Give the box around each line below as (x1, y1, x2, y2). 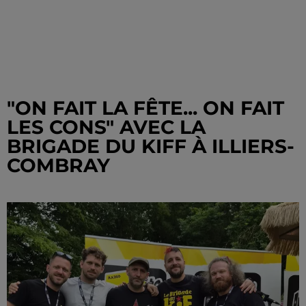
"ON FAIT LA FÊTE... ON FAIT (7, 96, 284, 120)
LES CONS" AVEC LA (7, 115, 206, 139)
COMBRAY (7, 154, 110, 177)
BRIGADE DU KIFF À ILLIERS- (7, 135, 294, 158)
